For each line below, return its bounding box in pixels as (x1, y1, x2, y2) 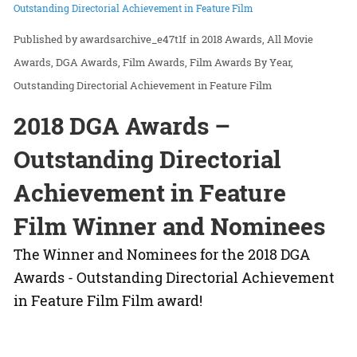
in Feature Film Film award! (14, 291, 202, 311)
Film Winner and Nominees (14, 210, 325, 242)
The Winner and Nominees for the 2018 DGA (14, 245, 310, 265)
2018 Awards (202, 32, 262, 47)
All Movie (267, 32, 313, 47)
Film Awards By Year (190, 55, 291, 70)
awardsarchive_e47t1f (80, 32, 186, 47)
